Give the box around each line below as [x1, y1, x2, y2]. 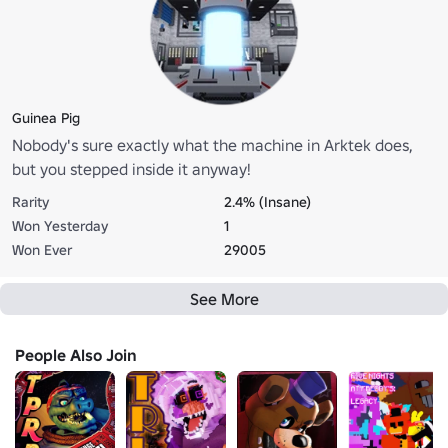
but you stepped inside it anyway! [12, 158, 251, 179]
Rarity [12, 192, 49, 211]
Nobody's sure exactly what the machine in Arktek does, [12, 134, 412, 155]
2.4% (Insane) [224, 192, 311, 211]
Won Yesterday [12, 216, 108, 235]
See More [189, 288, 259, 309]
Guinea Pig [12, 108, 80, 127]
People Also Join [15, 344, 137, 365]
